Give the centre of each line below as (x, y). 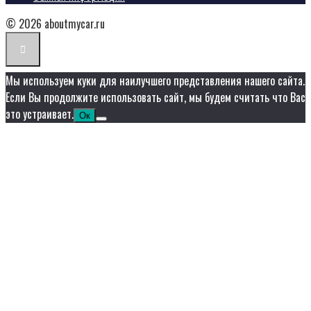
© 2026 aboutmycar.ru (55, 24)
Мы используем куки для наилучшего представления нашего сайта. (155, 81)
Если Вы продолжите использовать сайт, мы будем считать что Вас (155, 98)
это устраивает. (40, 114)
